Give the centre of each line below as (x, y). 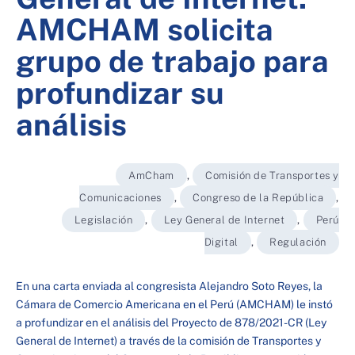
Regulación (298, 242)
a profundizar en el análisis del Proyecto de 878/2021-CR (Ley (171, 323)
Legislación (103, 220)
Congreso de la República (258, 198)
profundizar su (120, 93)
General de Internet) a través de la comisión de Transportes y (168, 341)
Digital (221, 242)
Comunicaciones (120, 198)
